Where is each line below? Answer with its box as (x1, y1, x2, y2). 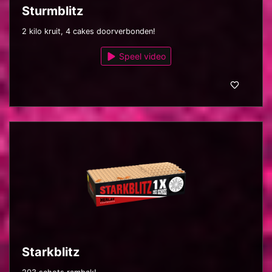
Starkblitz (22, 244, 80, 259)
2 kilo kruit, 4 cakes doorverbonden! (22, 26, 155, 36)
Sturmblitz (22, 3, 83, 18)
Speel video (117, 50, 166, 61)
